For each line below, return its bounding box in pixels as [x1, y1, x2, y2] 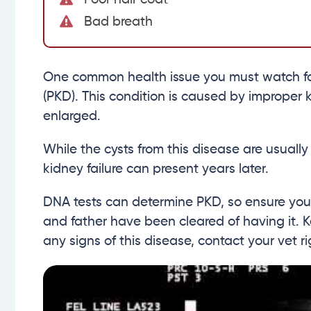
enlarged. [43, 109, 101, 123]
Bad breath [84, 15, 153, 29]
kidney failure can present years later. [43, 162, 269, 176]
